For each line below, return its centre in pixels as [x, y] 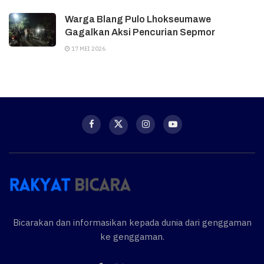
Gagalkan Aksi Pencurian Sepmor [140, 32]
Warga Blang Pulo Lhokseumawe [138, 19]
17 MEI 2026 [88, 49]
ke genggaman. [132, 237]
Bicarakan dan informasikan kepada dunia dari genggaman [132, 223]
